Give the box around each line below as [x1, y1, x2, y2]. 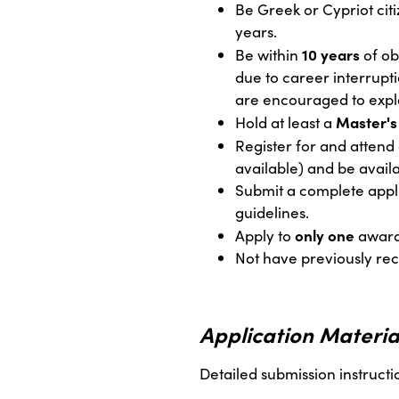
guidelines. [235, 202, 309, 224]
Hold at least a [235, 112, 336, 134]
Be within [235, 45, 302, 66]
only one [295, 224, 354, 246]
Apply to [235, 225, 295, 247]
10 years [302, 44, 360, 65]
